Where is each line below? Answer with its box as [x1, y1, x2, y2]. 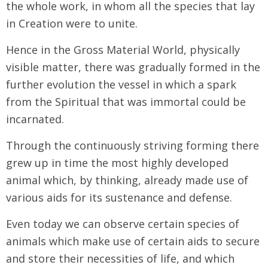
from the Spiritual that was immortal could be [6, 94, 246, 109]
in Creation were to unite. [6, 16, 138, 31]
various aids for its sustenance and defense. [6, 190, 232, 205]
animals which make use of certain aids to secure [6, 233, 260, 248]
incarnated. [6, 111, 64, 126]
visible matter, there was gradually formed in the [6, 59, 260, 74]
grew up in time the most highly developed [6, 155, 229, 170]
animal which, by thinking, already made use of [6, 172, 248, 187]
